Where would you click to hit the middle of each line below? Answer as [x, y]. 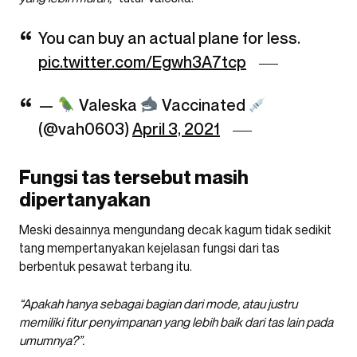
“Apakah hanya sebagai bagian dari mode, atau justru [158, 303]
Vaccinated [203, 105]
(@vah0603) [85, 129]
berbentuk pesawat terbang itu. [106, 266]
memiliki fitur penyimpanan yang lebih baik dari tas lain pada [176, 322]
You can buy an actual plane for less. [169, 38]
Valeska [108, 105]
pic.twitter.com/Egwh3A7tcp [142, 62]
